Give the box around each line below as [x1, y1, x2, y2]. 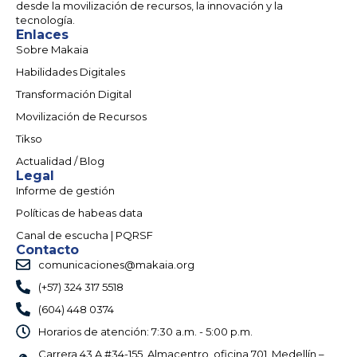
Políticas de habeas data [16, 206, 143, 219]
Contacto [16, 241, 79, 257]
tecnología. [16, 13, 75, 26]
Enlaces [16, 26, 69, 42]
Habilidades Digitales [16, 65, 125, 78]
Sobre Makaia [16, 42, 88, 56]
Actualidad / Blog [16, 154, 104, 167]
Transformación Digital [16, 87, 131, 100]
